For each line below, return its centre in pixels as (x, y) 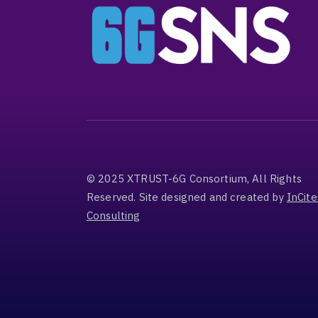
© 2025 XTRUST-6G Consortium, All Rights (194, 179)
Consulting (114, 215)
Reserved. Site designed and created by (187, 197)
